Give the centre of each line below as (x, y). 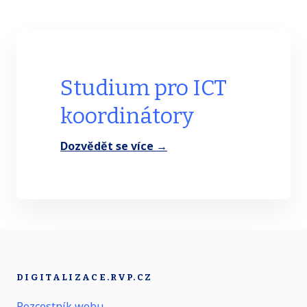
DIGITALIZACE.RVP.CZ (85, 278)
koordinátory (129, 115)
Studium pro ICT (144, 87)
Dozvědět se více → (114, 146)
